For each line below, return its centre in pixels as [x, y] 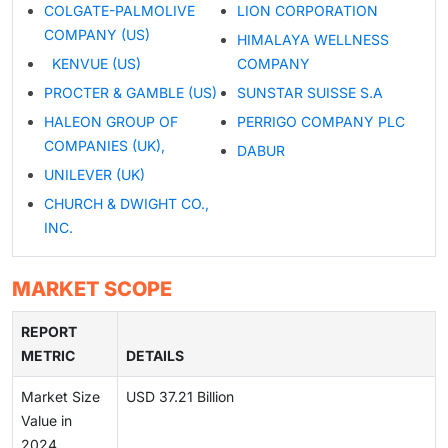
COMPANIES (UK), [104, 146]
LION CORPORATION [307, 11]
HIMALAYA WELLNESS [312, 40]
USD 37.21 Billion [180, 397]
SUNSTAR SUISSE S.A [309, 93]
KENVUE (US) [92, 64]
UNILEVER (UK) [94, 175]
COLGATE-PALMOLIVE [119, 11]
